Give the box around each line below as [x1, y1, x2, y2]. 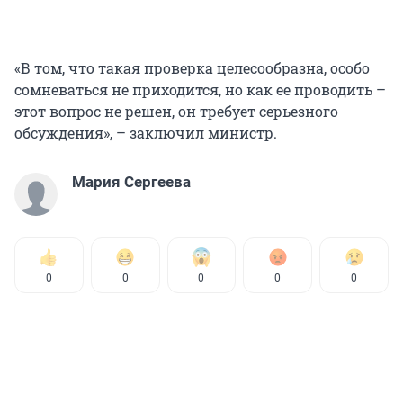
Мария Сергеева [72, 173, 191, 192]
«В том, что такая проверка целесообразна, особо [14, 58, 370, 78]
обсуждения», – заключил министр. [14, 123, 277, 143]
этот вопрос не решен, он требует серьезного [14, 102, 338, 121]
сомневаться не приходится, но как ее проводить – [14, 80, 386, 100]
